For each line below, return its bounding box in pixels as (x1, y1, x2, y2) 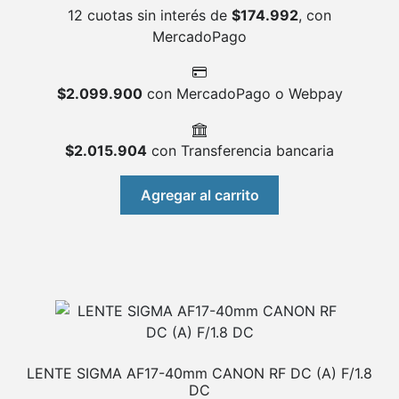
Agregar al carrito (140, 186, 259, 205)
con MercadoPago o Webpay (142, 85, 343, 103)
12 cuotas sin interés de (68, 6, 232, 25)
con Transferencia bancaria (147, 142, 334, 160)
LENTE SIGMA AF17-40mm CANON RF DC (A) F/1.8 (27, 364, 372, 383)
